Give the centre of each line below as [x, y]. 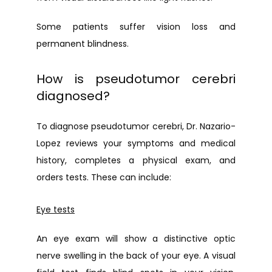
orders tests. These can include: [104, 177]
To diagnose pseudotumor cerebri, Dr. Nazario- [136, 126]
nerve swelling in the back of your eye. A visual [136, 256]
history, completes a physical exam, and [136, 160]
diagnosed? [73, 96]
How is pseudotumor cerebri [136, 79]
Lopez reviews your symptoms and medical [136, 143]
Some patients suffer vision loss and [136, 27]
